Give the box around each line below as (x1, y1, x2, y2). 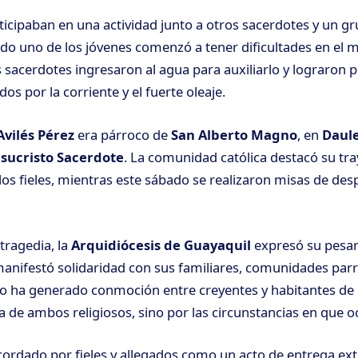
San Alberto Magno (171, 125, 297, 144)
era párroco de (74, 125, 171, 144)
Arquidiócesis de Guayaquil (71, 235, 251, 254)
